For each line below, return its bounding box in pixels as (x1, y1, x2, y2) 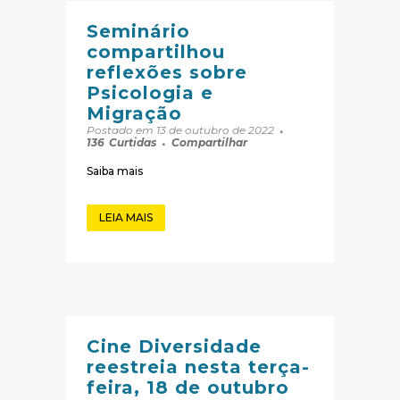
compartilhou (87, 41, 225, 63)
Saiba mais (87, 164, 143, 179)
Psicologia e (87, 82, 213, 104)
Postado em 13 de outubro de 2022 (87, 123, 277, 137)
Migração (87, 103, 182, 125)
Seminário (87, 21, 190, 43)
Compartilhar (171, 136, 247, 150)
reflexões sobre (87, 62, 247, 84)
